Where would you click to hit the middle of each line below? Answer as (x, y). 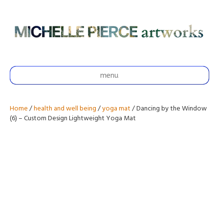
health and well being (65, 109)
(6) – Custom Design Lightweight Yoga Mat (73, 118)
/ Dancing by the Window (169, 109)
